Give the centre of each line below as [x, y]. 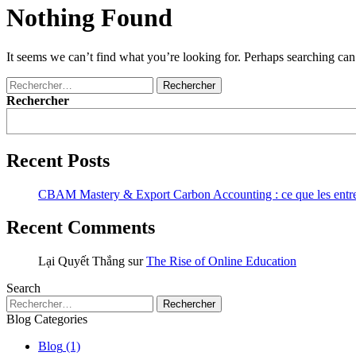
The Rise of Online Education [221, 261]
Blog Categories [47, 319]
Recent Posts [58, 160]
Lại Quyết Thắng [81, 261]
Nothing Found [89, 18]
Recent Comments [81, 228]
